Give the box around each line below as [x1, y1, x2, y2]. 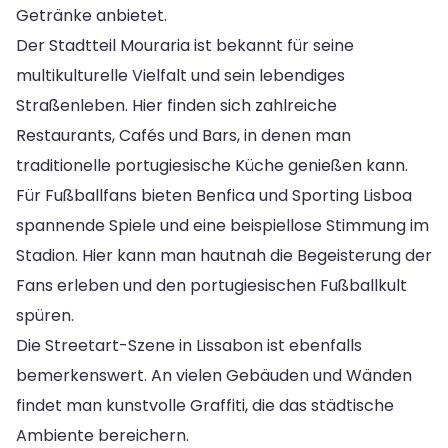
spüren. [16, 303, 74, 327]
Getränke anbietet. [16, 3, 167, 27]
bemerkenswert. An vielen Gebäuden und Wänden [16, 363, 412, 387]
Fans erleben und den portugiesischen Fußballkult [16, 273, 407, 297]
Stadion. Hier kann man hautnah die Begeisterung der [16, 243, 432, 267]
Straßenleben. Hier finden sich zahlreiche [16, 93, 337, 117]
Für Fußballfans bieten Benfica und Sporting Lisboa [16, 183, 412, 207]
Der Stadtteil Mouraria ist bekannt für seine [16, 33, 354, 57]
